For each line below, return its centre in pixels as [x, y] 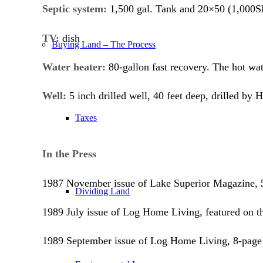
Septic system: [75, 9]
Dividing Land [102, 191]
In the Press [69, 154]
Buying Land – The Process [104, 44]
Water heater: [74, 67]
